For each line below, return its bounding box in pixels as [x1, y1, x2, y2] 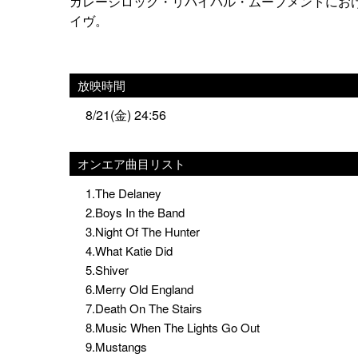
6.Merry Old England [86, 280, 193, 297]
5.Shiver [86, 261, 129, 278]
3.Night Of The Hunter [86, 223, 200, 240]
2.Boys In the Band [86, 204, 185, 221]
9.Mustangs [86, 338, 147, 355]
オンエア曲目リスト [78, 155, 185, 172]
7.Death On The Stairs [86, 300, 202, 316]
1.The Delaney [86, 185, 161, 201]
